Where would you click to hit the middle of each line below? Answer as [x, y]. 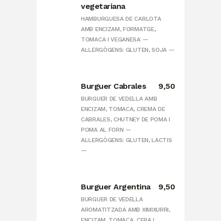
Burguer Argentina [116, 187]
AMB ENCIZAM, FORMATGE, [118, 29]
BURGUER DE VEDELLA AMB [119, 99]
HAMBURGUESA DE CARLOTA [121, 19]
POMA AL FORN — [106, 130]
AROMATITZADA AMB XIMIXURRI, [126, 210]
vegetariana [103, 6]
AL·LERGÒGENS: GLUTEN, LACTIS [127, 140]
